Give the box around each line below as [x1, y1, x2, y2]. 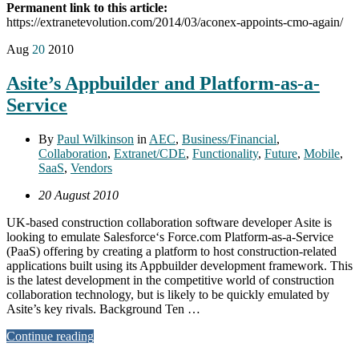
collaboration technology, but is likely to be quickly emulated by [6, 287, 329, 301]
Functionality [192, 146, 258, 160]
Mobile [304, 146, 340, 160]
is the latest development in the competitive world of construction [6, 272, 334, 287]
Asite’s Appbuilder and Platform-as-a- [6, 73, 320, 95]
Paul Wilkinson [57, 131, 134, 146]
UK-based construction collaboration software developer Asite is [6, 215, 332, 229]
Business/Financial [182, 131, 276, 146]
